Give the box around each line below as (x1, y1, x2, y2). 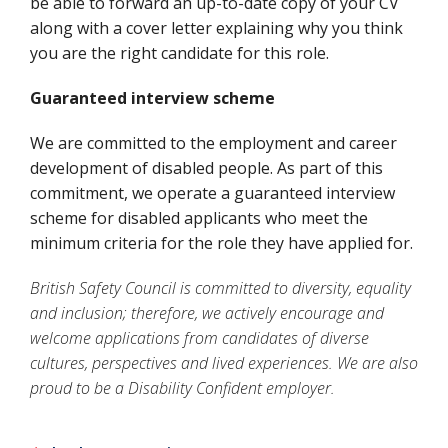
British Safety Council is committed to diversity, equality (30, 277, 411, 299)
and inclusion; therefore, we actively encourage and (30, 302, 384, 324)
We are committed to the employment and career (30, 132, 397, 154)
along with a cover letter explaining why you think (30, 17, 403, 39)
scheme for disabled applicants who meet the (30, 207, 368, 229)
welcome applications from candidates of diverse (30, 327, 369, 349)
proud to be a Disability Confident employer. (30, 377, 335, 399)
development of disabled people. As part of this (30, 157, 383, 179)
